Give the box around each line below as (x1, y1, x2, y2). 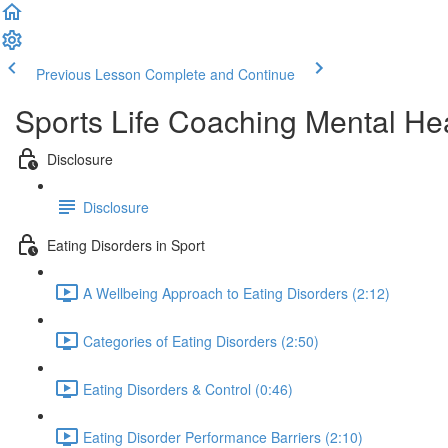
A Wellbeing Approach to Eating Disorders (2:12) (83, 282, 390, 303)
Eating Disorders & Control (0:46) (83, 378, 293, 399)
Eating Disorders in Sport (47, 234, 205, 255)
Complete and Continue (145, 64, 295, 84)
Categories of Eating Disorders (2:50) (83, 330, 319, 351)
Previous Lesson (36, 64, 141, 84)
